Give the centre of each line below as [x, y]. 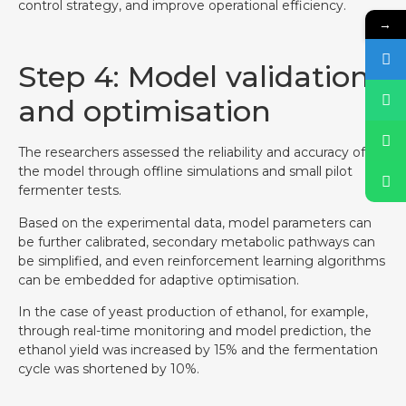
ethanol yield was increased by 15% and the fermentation [198, 350]
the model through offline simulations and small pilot [185, 172]
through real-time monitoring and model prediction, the [195, 331]
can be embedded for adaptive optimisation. [159, 280]
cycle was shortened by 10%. [109, 369]
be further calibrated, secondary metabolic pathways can [197, 242]
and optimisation [145, 111]
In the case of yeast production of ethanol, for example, [193, 312]
